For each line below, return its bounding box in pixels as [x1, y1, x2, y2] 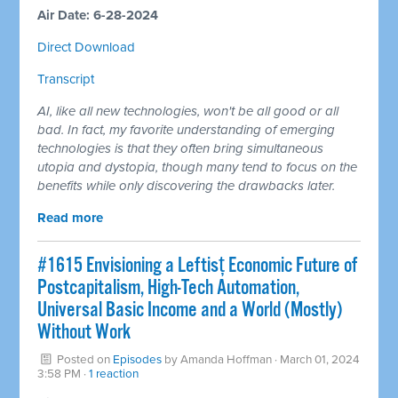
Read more [37, 209, 104, 226]
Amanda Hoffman [180, 352, 273, 367]
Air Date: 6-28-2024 [37, 6, 159, 23]
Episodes [113, 352, 163, 367]
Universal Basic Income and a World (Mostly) [37, 297, 343, 323]
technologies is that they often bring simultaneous [37, 139, 324, 156]
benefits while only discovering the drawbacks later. [37, 177, 336, 194]
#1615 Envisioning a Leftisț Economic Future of [37, 252, 358, 279]
